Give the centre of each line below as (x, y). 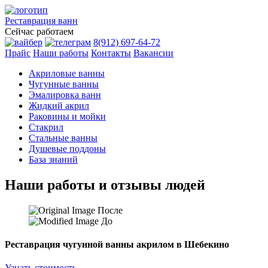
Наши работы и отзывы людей (105, 185)
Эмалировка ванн (65, 95)
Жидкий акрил (59, 106)
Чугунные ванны (64, 84)
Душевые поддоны (67, 149)
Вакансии (153, 53)
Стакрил (46, 127)
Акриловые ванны (67, 73)
